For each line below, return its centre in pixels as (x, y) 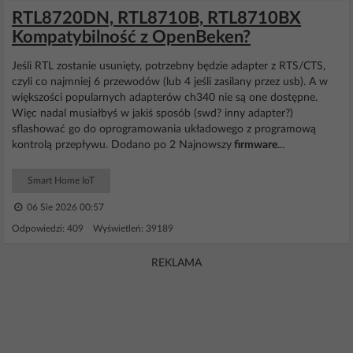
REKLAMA (176, 263)
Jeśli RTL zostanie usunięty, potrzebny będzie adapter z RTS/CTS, (169, 66)
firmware (255, 145)
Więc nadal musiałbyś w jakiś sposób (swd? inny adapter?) (152, 113)
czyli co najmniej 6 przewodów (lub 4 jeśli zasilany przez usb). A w (170, 82)
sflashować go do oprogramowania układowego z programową (164, 129)
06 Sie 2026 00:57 (64, 207)
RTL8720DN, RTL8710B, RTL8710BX (156, 18)
